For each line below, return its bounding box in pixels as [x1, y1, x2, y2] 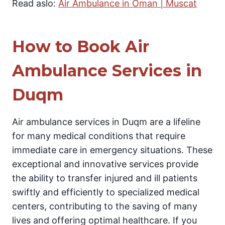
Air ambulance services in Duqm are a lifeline [12, 117, 200, 128]
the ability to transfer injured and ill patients [12, 173, 197, 184]
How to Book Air [12, 37, 149, 57]
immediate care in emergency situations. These [12, 145, 212, 156]
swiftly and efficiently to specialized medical [12, 187, 199, 198]
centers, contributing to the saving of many [12, 201, 197, 212]
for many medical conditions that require [12, 131, 185, 142]
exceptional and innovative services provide [12, 159, 198, 170]
